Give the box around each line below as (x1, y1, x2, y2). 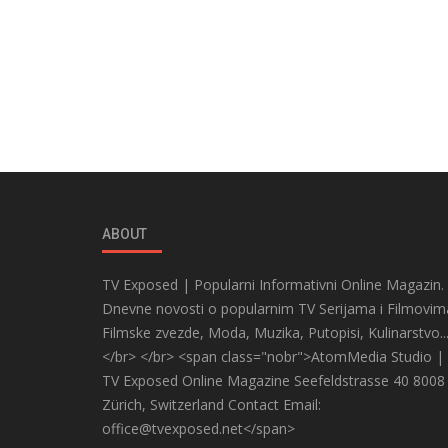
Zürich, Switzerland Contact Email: (102, 394, 321, 414)
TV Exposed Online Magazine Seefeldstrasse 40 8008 (102, 370, 445, 390)
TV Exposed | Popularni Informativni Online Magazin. (102, 274, 444, 294)
